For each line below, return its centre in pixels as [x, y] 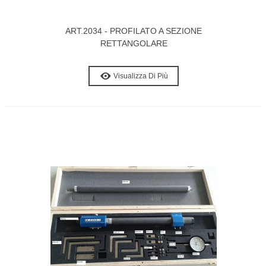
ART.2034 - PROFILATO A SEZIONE [134, 31]
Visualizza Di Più [141, 76]
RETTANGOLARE [134, 43]
